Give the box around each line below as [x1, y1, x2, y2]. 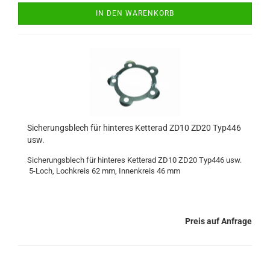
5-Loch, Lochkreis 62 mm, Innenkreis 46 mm [27, 166, 180, 175]
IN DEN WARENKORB [96, 9, 174, 17]
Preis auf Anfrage [185, 216, 252, 226]
